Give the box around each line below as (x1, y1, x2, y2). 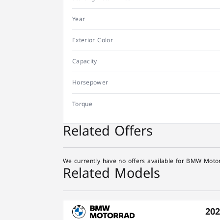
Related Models (62, 161, 160, 187)
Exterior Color (72, 35, 113, 46)
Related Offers (62, 118, 153, 144)
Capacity (72, 56, 97, 67)
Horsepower (72, 77, 109, 88)
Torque (72, 98, 93, 110)
